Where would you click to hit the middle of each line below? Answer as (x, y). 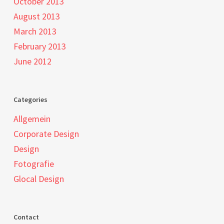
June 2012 (32, 61)
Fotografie (33, 164)
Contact (26, 217)
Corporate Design (46, 134)
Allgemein (32, 119)
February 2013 (39, 46)
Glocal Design (38, 179)
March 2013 (35, 31)
